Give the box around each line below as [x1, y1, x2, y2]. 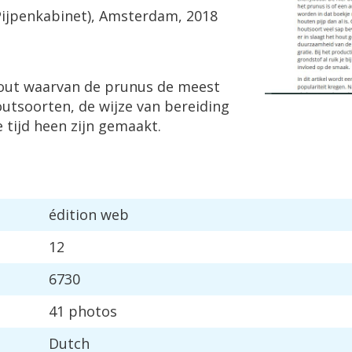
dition [57, 205, 97, 224]
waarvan [24, 77, 80, 96]
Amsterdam [99, 6, 178, 25]
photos [68, 302, 117, 321]
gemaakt [98, 116, 158, 135]
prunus [104, 77, 153, 96]
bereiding [164, 97, 229, 115]
